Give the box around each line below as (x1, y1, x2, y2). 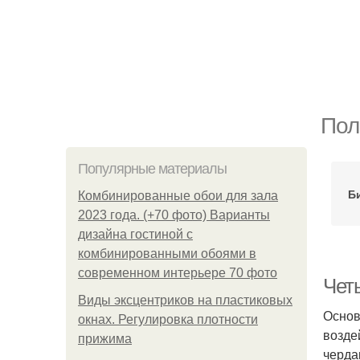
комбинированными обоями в (78, 247, 256, 260)
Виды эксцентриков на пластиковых (78, 293, 292, 307)
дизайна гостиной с (78, 227, 193, 241)
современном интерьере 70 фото (78, 266, 277, 280)
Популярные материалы (78, 161, 227, 177)
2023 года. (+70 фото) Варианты (78, 208, 270, 222)
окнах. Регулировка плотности (78, 313, 258, 326)
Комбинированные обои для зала (78, 189, 278, 202)
